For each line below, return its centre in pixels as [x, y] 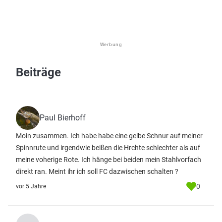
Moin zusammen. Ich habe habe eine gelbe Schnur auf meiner [109, 136]
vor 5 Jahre [31, 186]
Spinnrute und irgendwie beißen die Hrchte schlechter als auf [108, 148]
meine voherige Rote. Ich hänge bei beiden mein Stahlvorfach [109, 160]
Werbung [111, 44]
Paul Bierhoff [63, 118]
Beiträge [38, 72]
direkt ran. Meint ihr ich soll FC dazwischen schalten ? [97, 171]
